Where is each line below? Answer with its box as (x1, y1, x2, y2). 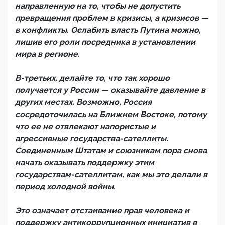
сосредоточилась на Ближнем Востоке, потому (15, 109, 207, 119)
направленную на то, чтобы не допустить (15, 1, 180, 11)
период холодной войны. (15, 182, 116, 191)
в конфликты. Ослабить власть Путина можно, (15, 25, 201, 35)
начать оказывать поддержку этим (15, 158, 154, 167)
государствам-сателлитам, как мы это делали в (15, 170, 207, 179)
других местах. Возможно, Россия (15, 97, 152, 107)
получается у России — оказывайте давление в (15, 85, 205, 95)
